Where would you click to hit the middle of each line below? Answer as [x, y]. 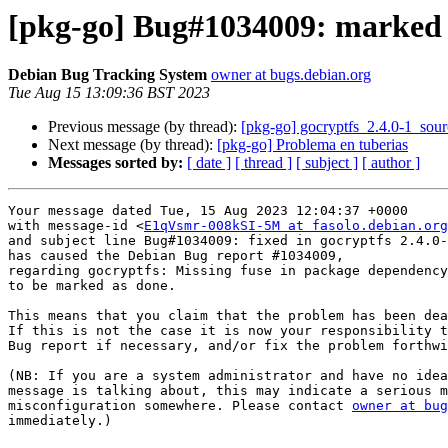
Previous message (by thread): [144, 127]
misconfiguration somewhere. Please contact [180, 406]
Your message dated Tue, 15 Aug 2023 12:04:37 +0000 [208, 211]
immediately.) [60, 421]
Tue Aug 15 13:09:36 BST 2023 [109, 93]
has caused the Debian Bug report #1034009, [176, 256]
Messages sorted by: [115, 163]
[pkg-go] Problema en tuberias [312, 145]
